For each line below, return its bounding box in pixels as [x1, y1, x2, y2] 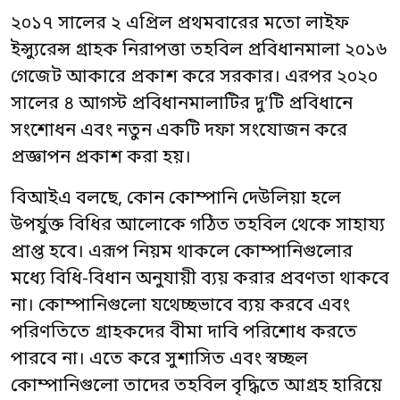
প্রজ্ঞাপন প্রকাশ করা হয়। [11, 146, 191, 170]
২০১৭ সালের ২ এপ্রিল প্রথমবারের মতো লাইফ [11, 12, 349, 36]
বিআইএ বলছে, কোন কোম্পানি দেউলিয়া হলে [11, 187, 341, 211]
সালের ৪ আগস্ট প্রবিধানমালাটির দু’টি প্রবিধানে [11, 93, 353, 116]
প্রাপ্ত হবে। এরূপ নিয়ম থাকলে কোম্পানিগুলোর [11, 241, 353, 264]
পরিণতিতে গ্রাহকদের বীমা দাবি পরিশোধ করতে [11, 321, 357, 345]
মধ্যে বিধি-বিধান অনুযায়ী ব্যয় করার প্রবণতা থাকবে [11, 268, 389, 291]
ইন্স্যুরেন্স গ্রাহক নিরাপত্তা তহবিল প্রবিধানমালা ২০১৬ [11, 39, 387, 62]
